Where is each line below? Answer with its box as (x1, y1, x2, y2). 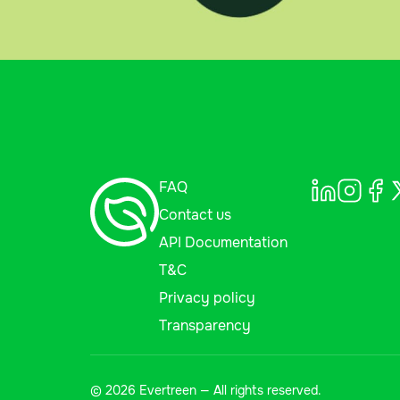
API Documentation (158, 233, 287, 253)
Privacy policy (158, 288, 255, 308)
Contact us (158, 205, 231, 225)
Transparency (158, 316, 251, 336)
